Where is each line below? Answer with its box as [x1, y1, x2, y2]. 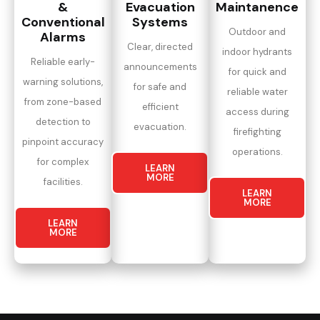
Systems [132, 13, 188, 31]
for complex [37, 155, 89, 168]
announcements [123, 60, 197, 73]
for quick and [228, 65, 286, 78]
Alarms [40, 28, 86, 46]
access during [225, 105, 289, 118]
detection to [35, 115, 91, 128]
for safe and [134, 80, 186, 93]
